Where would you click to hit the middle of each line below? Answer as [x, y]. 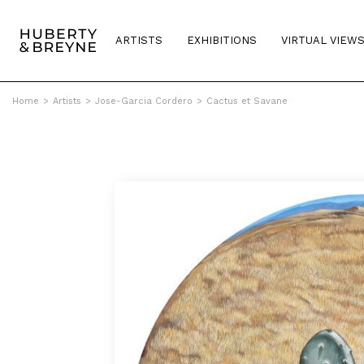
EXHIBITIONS [222, 40]
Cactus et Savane [247, 101]
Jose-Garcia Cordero [144, 101]
